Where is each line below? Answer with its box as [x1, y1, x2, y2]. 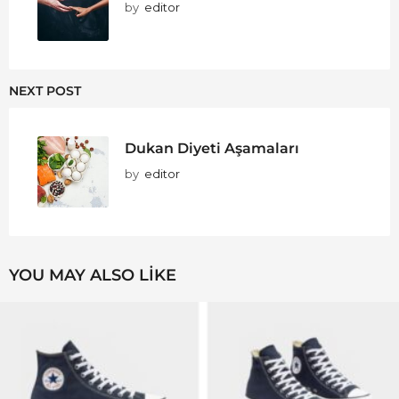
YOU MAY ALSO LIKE [9, 265, 176, 286]
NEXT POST [9, 83, 81, 100]
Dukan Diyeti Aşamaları [125, 139, 299, 158]
